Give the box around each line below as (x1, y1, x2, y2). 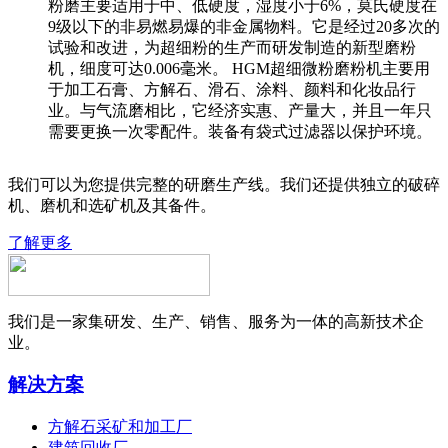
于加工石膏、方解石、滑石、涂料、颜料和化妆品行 (48, 80, 416, 98)
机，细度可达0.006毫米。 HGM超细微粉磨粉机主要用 (48, 59, 430, 77)
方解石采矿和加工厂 (48, 418, 192, 436)
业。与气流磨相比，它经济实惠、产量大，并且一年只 (48, 101, 432, 119)
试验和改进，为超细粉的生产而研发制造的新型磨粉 (48, 38, 416, 56)
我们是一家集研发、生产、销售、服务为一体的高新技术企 (8, 312, 424, 330)
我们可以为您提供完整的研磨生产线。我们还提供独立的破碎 (8, 175, 440, 193)
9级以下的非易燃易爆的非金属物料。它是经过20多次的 (48, 17, 440, 35)
